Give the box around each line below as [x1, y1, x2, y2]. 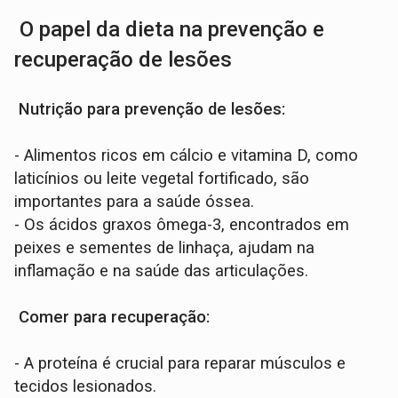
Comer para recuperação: [14, 307, 211, 328]
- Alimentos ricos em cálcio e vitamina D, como [14, 146, 359, 166]
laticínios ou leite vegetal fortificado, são [14, 169, 310, 189]
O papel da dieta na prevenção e [14, 17, 325, 43]
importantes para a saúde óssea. [14, 192, 255, 212]
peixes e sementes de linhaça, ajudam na [14, 238, 315, 259]
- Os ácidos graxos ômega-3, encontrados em [14, 215, 350, 235]
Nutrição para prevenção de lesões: [14, 99, 286, 120]
